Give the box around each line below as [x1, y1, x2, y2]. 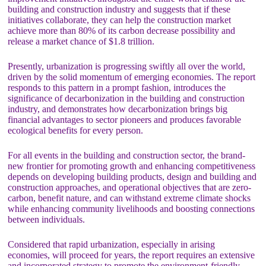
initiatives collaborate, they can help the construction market [8, 15, 232, 26]
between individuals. [8, 214, 85, 225]
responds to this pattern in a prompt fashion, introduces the [8, 83, 226, 93]
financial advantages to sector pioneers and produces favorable [8, 115, 242, 125]
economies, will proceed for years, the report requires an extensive [8, 250, 255, 261]
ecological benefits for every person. [8, 125, 144, 136]
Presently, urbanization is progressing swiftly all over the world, [8, 61, 246, 72]
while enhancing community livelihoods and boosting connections [8, 204, 255, 214]
